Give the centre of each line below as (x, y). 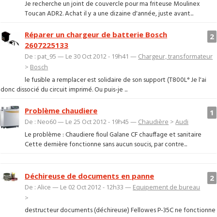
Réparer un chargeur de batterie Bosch (96, 35)
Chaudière (154, 122)
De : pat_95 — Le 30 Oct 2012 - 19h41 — (82, 56)
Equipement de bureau (167, 187)
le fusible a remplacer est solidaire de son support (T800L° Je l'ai (116, 80)
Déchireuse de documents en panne (90, 176)
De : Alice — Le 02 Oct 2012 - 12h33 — (79, 187)
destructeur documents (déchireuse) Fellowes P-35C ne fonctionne (120, 211)
